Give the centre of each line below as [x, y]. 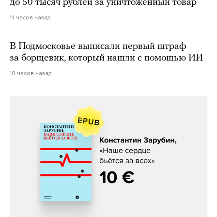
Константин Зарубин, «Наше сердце [108, 198]
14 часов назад [30, 17]
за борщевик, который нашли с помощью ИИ [106, 58]
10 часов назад [31, 73]
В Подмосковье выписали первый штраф [98, 46]
